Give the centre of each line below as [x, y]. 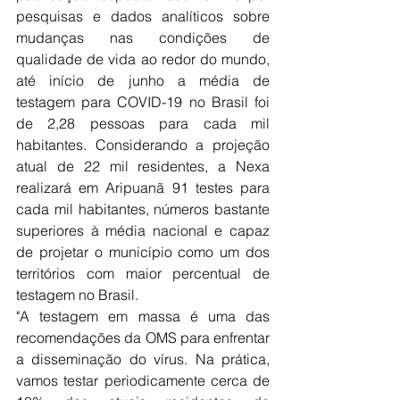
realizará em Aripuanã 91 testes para [143, 188]
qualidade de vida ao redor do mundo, [143, 59]
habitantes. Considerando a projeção [143, 145]
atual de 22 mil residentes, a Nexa [143, 167]
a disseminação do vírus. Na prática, [143, 359]
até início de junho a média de [143, 81]
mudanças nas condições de [143, 38]
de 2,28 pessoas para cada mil [143, 124]
